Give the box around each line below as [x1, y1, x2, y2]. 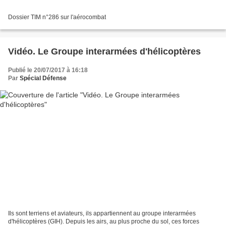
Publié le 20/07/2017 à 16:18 [8, 67, 88, 74]
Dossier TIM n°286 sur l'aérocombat [8, 14, 106, 21]
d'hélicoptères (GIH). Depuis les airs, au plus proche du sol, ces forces [8, 217, 199, 225]
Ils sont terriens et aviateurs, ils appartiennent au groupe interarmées [8, 209, 196, 217]
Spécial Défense [20, 75, 67, 82]
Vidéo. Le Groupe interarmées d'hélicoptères [8, 46, 201, 57]
